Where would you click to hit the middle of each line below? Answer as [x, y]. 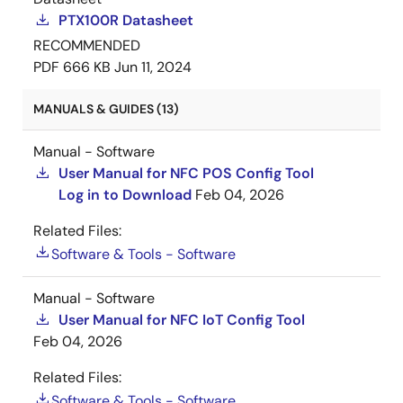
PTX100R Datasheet [126, 20]
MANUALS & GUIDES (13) [106, 109]
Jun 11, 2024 [153, 67]
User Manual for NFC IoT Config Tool [182, 320]
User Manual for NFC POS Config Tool [186, 173]
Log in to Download [125, 195]
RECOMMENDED [87, 45]
